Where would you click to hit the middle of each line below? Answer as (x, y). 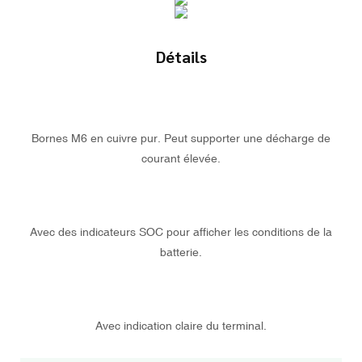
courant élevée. (181, 159)
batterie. (181, 253)
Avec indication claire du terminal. (181, 326)
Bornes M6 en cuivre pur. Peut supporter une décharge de (181, 139)
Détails (181, 57)
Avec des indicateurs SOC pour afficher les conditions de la (181, 232)
